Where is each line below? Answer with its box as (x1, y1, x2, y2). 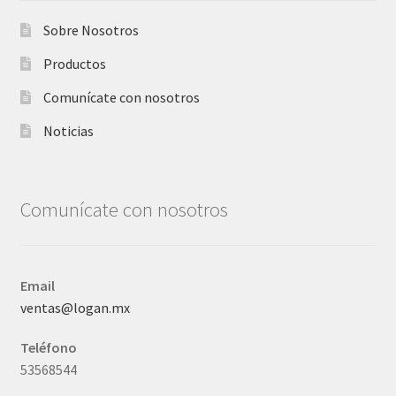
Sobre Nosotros (42, 21, 139, 40)
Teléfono (19, 338, 77, 356)
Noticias (42, 122, 94, 141)
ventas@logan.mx (19, 298, 130, 316)
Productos (42, 55, 106, 73)
